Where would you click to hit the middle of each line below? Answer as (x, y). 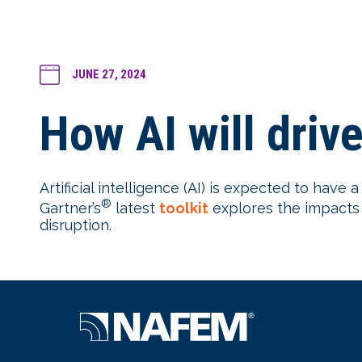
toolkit (184, 208)
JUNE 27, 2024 (109, 74)
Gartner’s (70, 208)
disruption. (80, 225)
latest (135, 208)
